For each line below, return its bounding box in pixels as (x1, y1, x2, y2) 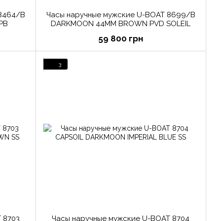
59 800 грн (98, 34, 143, 44)
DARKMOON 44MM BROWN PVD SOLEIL (51, 19, 190, 29)
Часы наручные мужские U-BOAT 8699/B (46, 10, 195, 20)
